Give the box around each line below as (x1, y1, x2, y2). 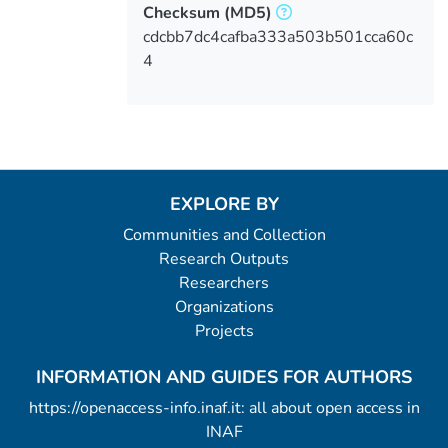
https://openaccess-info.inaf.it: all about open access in (28, 397, 420, 419)
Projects (194, 320, 254, 342)
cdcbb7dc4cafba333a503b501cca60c (142, 25, 413, 48)
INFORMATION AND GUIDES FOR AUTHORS (36, 365, 412, 389)
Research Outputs (159, 248, 289, 270)
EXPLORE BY (169, 192, 279, 216)
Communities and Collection (122, 224, 326, 246)
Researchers (179, 272, 269, 294)
